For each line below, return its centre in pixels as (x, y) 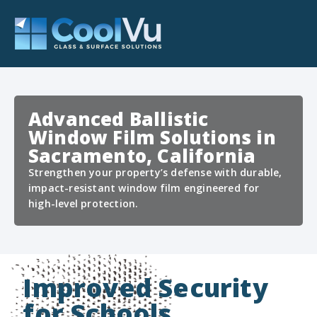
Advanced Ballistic (119, 119)
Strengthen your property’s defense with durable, (155, 172)
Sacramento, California (142, 156)
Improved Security (145, 288)
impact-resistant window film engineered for (144, 188)
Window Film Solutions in (152, 137)
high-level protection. (83, 203)
